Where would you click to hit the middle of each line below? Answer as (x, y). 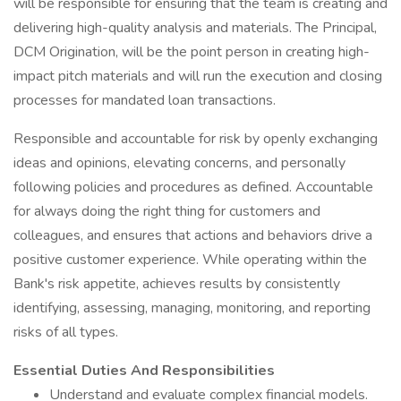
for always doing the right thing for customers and (167, 211)
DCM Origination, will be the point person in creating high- (192, 52)
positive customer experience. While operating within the (190, 260)
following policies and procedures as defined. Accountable (193, 187)
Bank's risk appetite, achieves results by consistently (177, 284)
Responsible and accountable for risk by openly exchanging (196, 139)
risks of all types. (66, 332)
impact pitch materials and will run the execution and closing (198, 76)
